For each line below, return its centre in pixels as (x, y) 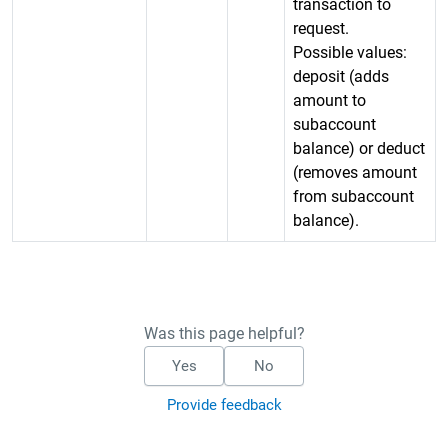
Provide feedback (224, 405)
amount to (329, 100)
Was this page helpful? (224, 333)
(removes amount (355, 172)
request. (321, 28)
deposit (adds (341, 76)
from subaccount (353, 196)
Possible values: (350, 52)
